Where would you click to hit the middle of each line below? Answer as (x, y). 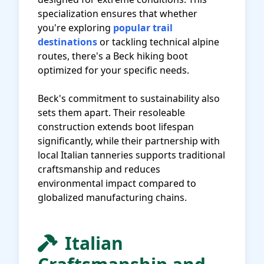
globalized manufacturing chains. (112, 197)
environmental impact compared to (117, 183)
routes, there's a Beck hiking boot (113, 56)
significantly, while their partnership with (129, 141)
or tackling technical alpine (158, 42)
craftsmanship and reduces (99, 169)
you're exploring (75, 28)
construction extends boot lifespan (116, 127)
